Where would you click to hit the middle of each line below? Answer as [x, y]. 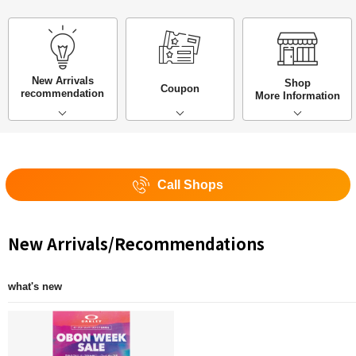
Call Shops [190, 185]
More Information [297, 95]
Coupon [180, 88]
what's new [35, 287]
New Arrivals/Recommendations [136, 244]
